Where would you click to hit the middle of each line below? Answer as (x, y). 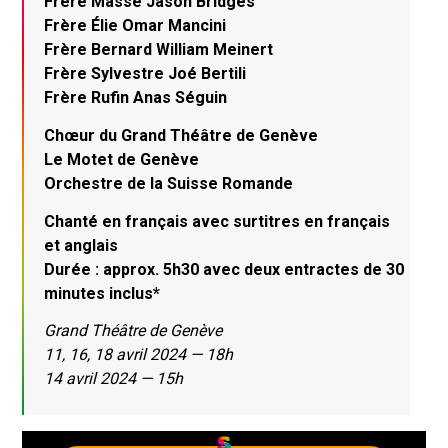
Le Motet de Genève (122, 159)
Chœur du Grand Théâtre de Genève (181, 135)
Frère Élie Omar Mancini (135, 26)
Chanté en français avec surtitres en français (217, 221)
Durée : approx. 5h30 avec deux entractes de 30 (224, 269)
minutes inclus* (102, 293)
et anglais (81, 245)
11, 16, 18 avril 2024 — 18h (139, 355)
